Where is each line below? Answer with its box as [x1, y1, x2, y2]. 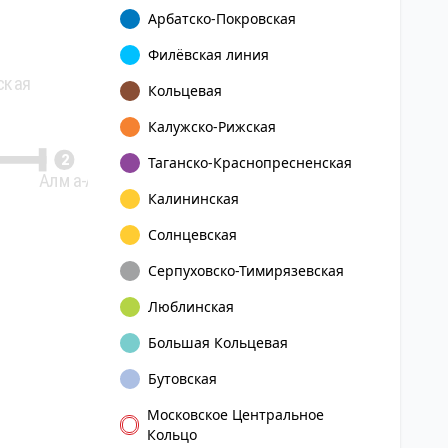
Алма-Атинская [38, 167, 161, 190]
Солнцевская [148, 225, 237, 244]
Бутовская [148, 369, 217, 388]
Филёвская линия [148, 45, 269, 64]
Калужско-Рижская [148, 117, 276, 136]
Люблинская [148, 297, 234, 316]
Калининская [148, 189, 239, 208]
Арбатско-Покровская [148, 9, 296, 28]
